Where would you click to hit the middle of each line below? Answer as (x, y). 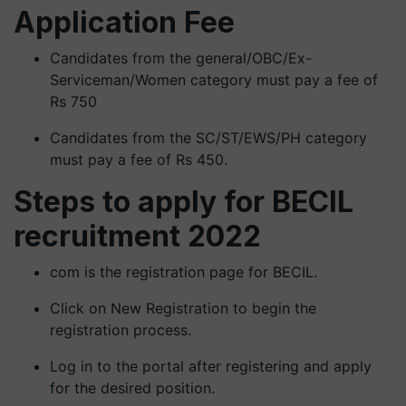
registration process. (121, 329)
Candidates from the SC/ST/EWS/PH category (208, 137)
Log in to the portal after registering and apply (211, 366)
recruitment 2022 (137, 236)
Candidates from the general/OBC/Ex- (181, 58)
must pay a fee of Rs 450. (139, 159)
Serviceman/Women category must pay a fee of (214, 79)
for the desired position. (132, 387)
